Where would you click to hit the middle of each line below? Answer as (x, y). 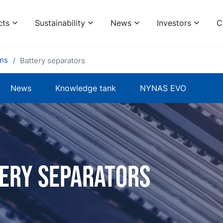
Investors (174, 23)
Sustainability (60, 23)
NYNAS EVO (163, 88)
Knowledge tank (86, 88)
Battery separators (53, 60)
